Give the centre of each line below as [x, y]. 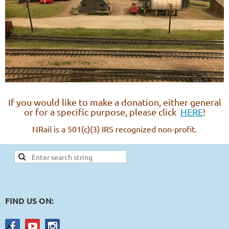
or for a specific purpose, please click [102, 111]
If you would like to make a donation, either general [114, 102]
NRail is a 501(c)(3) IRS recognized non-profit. [114, 129]
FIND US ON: [29, 201]
